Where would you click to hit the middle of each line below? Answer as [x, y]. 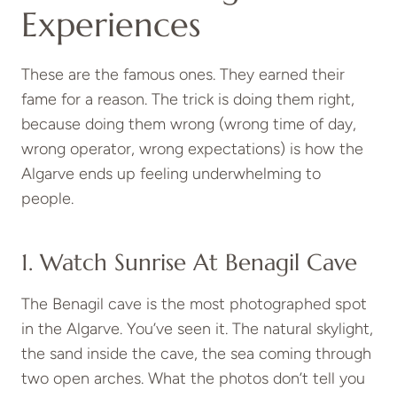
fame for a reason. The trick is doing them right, [188, 99]
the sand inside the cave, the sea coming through [196, 353]
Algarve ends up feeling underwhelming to [171, 173]
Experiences [111, 24]
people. [47, 198]
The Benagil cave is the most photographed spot [194, 304]
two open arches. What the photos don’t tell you [193, 378]
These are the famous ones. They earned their [183, 74]
